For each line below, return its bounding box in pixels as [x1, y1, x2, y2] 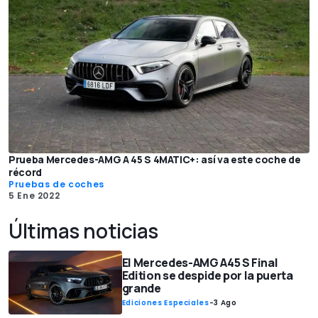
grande [121, 280, 161, 297]
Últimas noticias [9, 217, 158, 245]
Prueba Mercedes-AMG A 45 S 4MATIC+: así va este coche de [9, 153, 301, 167]
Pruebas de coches [9, 178, 104, 191]
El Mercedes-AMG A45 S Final [121, 255, 278, 271]
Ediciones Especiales [121, 297, 209, 309]
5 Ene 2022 [9, 190, 60, 202]
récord [9, 165, 42, 180]
